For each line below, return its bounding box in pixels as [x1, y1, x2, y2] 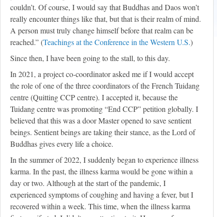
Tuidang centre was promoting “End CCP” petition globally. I [10, 104, 198, 114]
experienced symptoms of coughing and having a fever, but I [10, 189, 193, 200]
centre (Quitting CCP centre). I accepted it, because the [10, 92, 178, 103]
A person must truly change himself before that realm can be [10, 25, 193, 36]
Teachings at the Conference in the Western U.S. [43, 37, 190, 47]
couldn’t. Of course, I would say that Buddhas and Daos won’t [10, 2, 199, 13]
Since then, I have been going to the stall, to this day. [10, 53, 172, 63]
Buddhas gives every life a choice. [10, 139, 113, 149]
